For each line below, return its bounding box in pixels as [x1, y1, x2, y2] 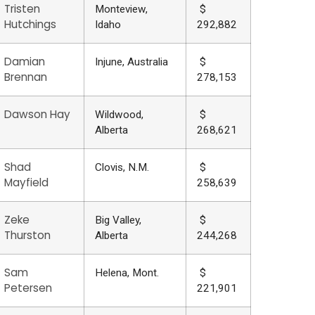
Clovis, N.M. [94, 161, 149, 174]
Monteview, [94, 3, 148, 16]
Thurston [4, 228, 51, 243]
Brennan [4, 70, 47, 85]
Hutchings [4, 17, 56, 32]
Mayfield [4, 175, 49, 191]
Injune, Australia [94, 56, 168, 69]
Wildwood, [94, 108, 143, 122]
